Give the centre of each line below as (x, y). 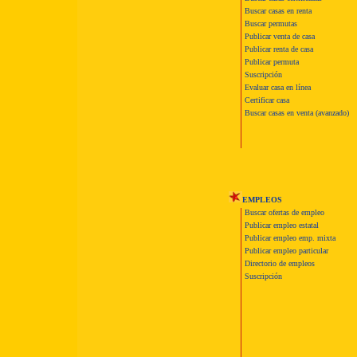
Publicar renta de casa (279, 49)
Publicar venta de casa (280, 36)
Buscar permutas (271, 24)
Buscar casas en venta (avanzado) (297, 113)
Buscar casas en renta (278, 11)
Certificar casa (267, 100)
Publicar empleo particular (286, 251)
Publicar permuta (272, 62)
